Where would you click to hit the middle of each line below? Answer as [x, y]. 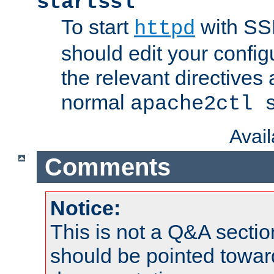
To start [98, 27]
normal [96, 102]
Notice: [85, 208]
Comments [107, 167]
